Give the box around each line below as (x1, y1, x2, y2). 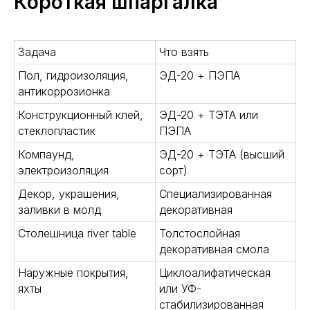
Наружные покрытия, (18, 266, 129, 280)
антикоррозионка (18, 84, 110, 98)
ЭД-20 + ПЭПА (159, 69, 240, 82)
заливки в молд (18, 203, 101, 217)
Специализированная (159, 187, 272, 201)
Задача (18, 45, 56, 59)
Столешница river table (18, 226, 136, 240)
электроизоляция (18, 163, 109, 177)
